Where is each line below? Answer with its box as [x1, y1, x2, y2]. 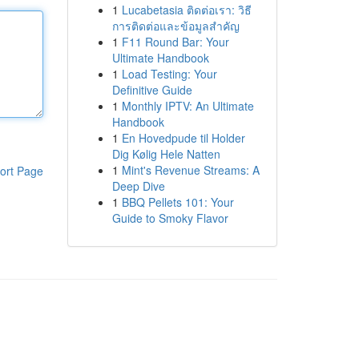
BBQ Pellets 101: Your [121, 194, 234, 210]
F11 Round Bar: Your [121, 34, 229, 50]
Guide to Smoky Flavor [111, 210, 228, 226]
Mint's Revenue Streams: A [121, 162, 260, 178]
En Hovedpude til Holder [121, 130, 245, 146]
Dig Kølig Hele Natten [111, 146, 220, 162]
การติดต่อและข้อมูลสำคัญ [111, 18, 240, 34]
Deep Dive [111, 178, 165, 194]
